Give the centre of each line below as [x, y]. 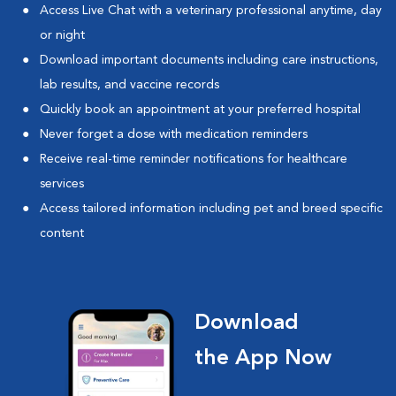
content [62, 234]
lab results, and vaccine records [129, 85]
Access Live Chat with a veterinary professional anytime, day [211, 11]
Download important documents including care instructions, [209, 61]
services [62, 184]
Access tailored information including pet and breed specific [211, 209]
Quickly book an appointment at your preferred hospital [202, 110]
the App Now [263, 359]
